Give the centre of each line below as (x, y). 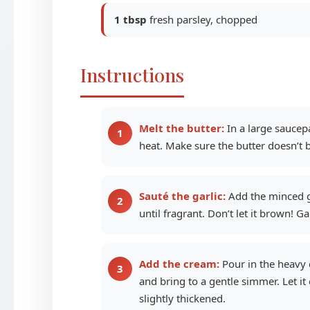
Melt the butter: (181, 128)
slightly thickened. (182, 298)
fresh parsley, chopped (202, 19)
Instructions (132, 75)
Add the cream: (179, 263)
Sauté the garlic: (182, 195)
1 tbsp (130, 19)
